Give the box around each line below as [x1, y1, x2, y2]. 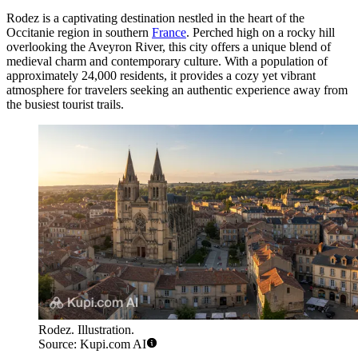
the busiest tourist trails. [6, 97, 124, 111]
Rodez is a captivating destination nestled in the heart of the [6, 10, 304, 25]
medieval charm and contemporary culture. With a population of [6, 54, 328, 68]
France [152, 25, 186, 39]
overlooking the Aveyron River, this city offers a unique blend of [6, 39, 331, 54]
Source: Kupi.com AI [38, 337, 146, 352]
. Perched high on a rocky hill [186, 25, 335, 39]
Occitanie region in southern [6, 25, 152, 39]
